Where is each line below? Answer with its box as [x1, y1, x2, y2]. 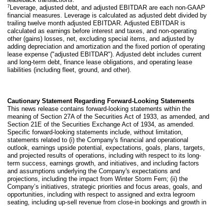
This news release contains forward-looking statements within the [7, 105, 191, 113]
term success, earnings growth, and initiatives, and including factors [7, 160, 199, 167]
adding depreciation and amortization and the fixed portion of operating [7, 43, 205, 51]
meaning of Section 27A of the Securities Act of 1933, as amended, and [7, 113, 209, 121]
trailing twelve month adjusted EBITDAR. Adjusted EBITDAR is [7, 19, 185, 27]
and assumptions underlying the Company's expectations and [7, 167, 180, 175]
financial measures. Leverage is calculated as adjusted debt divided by [7, 12, 207, 19]
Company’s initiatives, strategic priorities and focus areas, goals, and [7, 183, 202, 191]
